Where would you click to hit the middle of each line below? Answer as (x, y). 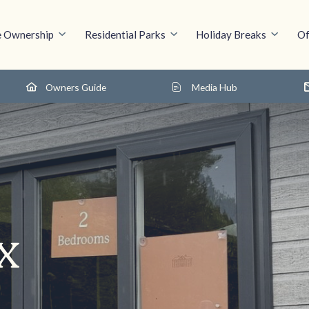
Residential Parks (125, 34)
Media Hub (215, 87)
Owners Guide (76, 87)
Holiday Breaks (231, 34)
